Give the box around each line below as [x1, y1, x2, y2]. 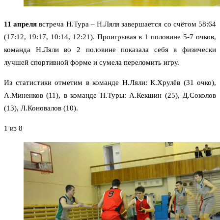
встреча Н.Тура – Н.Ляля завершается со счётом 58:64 [37, 20, 217, 28]
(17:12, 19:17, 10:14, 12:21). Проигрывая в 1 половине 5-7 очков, [4, 33, 216, 41]
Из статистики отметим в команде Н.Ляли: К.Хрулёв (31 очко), [4, 79, 216, 87]
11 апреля [4, 20, 37, 28]
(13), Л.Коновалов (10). [4, 104, 78, 112]
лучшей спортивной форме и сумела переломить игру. [4, 58, 179, 67]
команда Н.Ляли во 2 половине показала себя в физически [4, 46, 216, 54]
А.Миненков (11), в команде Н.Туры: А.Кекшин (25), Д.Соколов [4, 91, 216, 100]
